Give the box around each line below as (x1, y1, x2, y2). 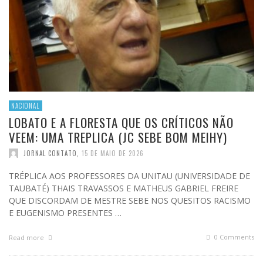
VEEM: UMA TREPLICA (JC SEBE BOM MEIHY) (9, 128, 227, 147)
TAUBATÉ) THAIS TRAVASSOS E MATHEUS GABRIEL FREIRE (9, 183, 238, 194)
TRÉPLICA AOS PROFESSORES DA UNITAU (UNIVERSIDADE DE (9, 170, 250, 182)
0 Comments (213, 232, 254, 242)
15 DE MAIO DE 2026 (82, 149, 144, 159)
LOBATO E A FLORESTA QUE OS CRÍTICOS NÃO (9, 113, 234, 132)
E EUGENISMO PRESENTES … (9, 207, 122, 219)
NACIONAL (11, 101, 40, 111)
